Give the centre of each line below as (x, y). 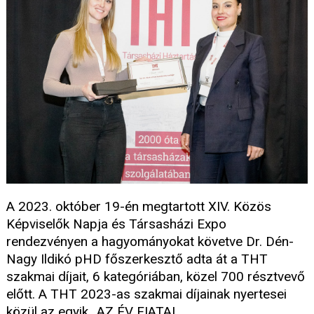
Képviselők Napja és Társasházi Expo (116, 224)
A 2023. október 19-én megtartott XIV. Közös (139, 206)
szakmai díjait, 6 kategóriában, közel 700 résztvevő (156, 276)
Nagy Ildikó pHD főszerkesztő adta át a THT (137, 259)
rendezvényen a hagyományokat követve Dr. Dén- (150, 241)
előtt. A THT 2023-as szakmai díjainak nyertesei (146, 294)
